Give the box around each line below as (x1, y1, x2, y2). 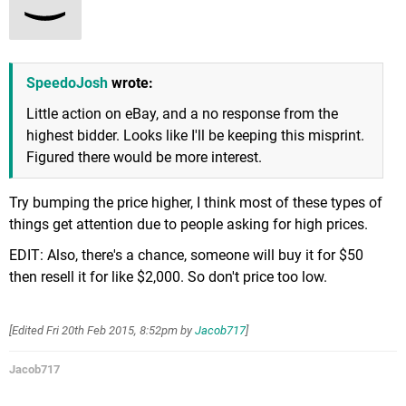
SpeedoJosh (26, 73, 108, 92)
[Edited (9, 323, 46, 337)
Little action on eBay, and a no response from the (26, 104, 338, 122)
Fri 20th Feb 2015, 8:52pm (46, 323, 178, 337)
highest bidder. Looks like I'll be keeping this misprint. (26, 126, 364, 144)
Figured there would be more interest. (26, 148, 262, 166)
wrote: (108, 73, 153, 92)
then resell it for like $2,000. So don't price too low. (9, 267, 327, 285)
